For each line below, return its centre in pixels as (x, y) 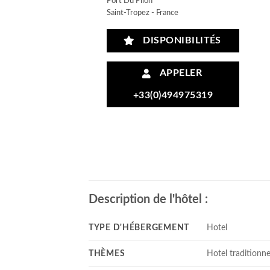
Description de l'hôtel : (148, 199)
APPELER (179, 74)
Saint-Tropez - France (143, 13)
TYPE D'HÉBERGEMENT (139, 227)
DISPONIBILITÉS (179, 40)
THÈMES (107, 253)
